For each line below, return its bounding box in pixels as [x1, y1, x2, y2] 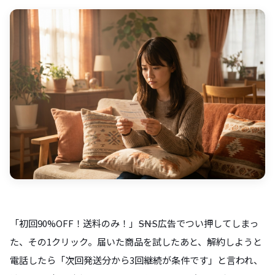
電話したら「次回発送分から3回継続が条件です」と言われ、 [10, 254, 263, 267]
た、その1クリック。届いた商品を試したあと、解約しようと [10, 235, 262, 249]
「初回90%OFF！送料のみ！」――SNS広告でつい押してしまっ [10, 217, 258, 230]
